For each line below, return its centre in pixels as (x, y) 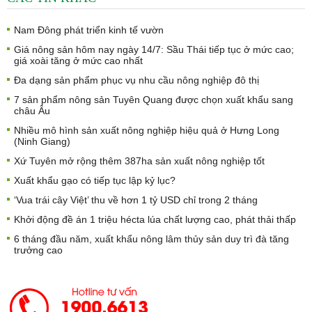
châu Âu (32, 111)
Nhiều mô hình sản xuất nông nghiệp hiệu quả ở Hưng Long (147, 131)
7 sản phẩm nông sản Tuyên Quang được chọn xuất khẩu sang (154, 100)
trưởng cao (38, 250)
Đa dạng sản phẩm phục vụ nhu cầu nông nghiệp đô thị (136, 80)
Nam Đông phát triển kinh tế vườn (89, 30)
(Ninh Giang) (42, 142)
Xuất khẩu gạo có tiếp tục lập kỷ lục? (95, 181)
